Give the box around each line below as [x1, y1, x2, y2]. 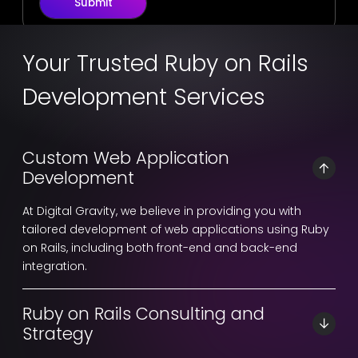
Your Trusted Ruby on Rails [22, 48, 308, 80]
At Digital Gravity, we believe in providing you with [22, 202, 301, 219]
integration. [22, 257, 87, 274]
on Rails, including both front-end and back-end [22, 239, 297, 256]
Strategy [22, 321, 93, 345]
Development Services [22, 82, 265, 113]
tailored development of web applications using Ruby [22, 221, 329, 237]
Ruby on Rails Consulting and [22, 301, 265, 325]
